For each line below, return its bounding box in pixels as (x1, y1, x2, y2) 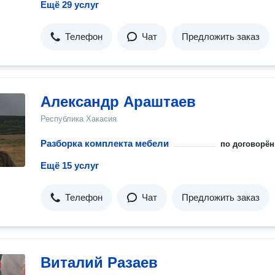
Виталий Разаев (41, 254, 158, 271)
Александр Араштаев (41, 93, 196, 110)
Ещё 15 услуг (41, 160, 99, 171)
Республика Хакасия (41, 114, 117, 123)
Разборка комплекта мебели (41, 138, 169, 149)
